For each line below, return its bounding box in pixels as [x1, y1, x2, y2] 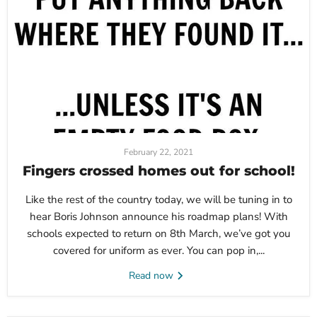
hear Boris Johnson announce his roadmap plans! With [29, 209, 288, 224]
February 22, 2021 [124, 146, 193, 158]
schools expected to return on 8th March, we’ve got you [27, 226, 290, 241]
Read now [128, 269, 176, 283]
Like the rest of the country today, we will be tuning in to [25, 192, 292, 207]
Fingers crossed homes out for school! [22, 163, 295, 180]
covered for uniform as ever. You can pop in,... [52, 243, 265, 258]
